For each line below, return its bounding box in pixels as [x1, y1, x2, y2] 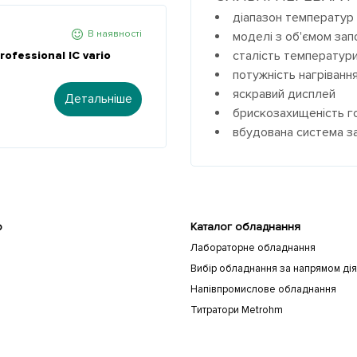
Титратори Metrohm [190, 304, 283, 316]
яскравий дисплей [233, 86, 335, 102]
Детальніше [64, 91, 132, 107]
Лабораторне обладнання [190, 241, 316, 254]
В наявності [88, 28, 142, 40]
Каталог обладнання [190, 220, 300, 233]
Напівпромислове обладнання [190, 283, 336, 296]
